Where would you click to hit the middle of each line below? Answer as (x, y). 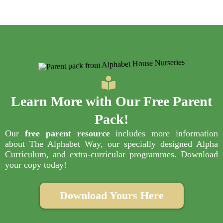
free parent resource (67, 134)
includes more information (164, 134)
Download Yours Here (111, 196)
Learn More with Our (77, 102)
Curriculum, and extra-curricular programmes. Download (111, 155)
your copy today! (36, 165)
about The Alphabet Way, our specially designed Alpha (111, 144)
